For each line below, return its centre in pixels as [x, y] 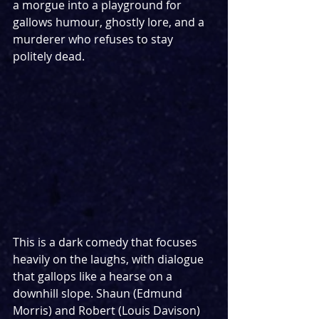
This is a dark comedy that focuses [106, 242]
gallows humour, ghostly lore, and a [110, 22]
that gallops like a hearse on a [94, 277]
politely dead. [49, 56]
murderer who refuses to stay [94, 39]
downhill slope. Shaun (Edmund [99, 294]
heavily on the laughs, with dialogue [110, 260]
